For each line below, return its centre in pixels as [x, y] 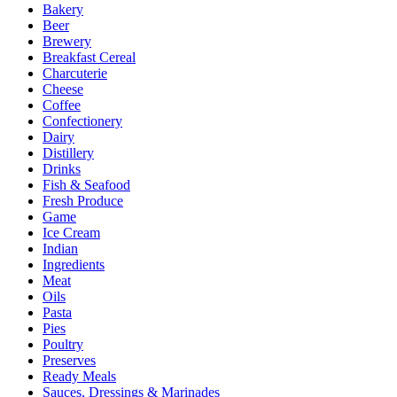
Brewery [67, 41]
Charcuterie [75, 73]
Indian [60, 248]
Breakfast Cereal [89, 57]
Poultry [63, 344]
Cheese [63, 89]
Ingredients [74, 264]
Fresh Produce [83, 200]
